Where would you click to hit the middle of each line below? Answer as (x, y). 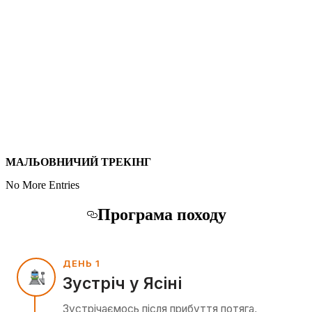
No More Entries (42, 185)
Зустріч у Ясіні (122, 283)
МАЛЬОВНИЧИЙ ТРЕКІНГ (78, 162)
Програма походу (162, 214)
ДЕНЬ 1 (81, 263)
